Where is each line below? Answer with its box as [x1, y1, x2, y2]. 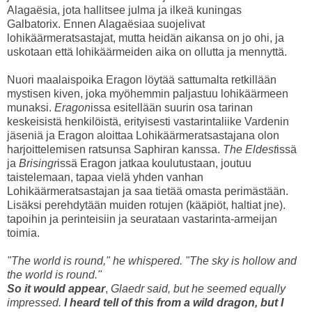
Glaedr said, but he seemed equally [111, 283, 286, 295]
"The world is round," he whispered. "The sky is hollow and [7, 255, 297, 267]
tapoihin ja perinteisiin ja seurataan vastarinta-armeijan [7, 213, 277, 226]
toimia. [7, 227, 40, 240]
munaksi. [7, 102, 54, 114]
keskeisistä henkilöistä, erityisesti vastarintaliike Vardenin [7, 116, 289, 128]
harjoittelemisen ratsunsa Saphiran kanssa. [7, 143, 223, 156]
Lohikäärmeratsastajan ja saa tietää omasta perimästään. [7, 185, 288, 198]
